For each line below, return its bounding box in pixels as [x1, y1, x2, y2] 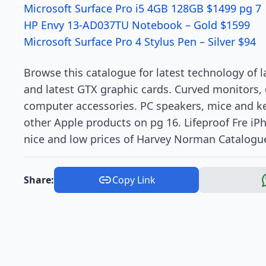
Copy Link [112, 173, 156, 186]
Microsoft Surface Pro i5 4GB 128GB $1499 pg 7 [24, 1, 261, 15]
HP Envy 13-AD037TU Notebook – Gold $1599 [24, 18, 250, 32]
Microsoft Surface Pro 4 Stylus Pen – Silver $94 [24, 34, 256, 49]
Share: [24, 173, 54, 186]
